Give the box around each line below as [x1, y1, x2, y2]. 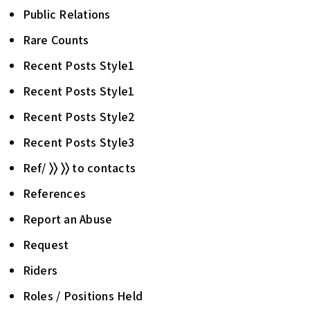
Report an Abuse [22, 211, 113, 227]
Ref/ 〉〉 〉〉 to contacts [22, 160, 136, 176]
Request [22, 237, 69, 253]
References [22, 185, 86, 201]
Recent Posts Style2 [22, 109, 136, 125]
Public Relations [22, 6, 111, 22]
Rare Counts [22, 32, 89, 48]
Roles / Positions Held [22, 288, 143, 304]
